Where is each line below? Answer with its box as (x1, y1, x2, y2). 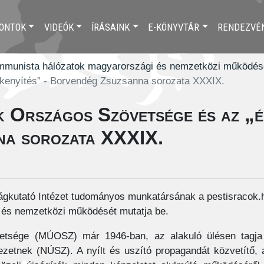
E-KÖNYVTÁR (148, 21, 200, 33)
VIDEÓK (44, 21, 74, 33)
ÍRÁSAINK (91, 21, 130, 33)
